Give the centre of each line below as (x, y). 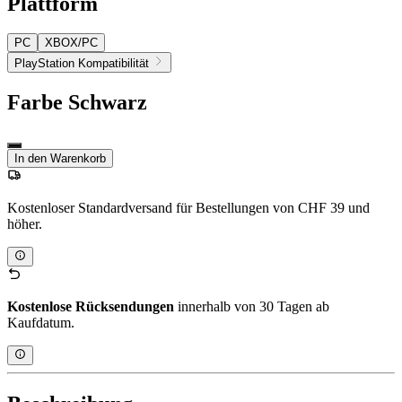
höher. (25, 223)
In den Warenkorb (60, 158)
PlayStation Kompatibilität (83, 63)
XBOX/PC (71, 43)
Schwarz (108, 102)
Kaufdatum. (41, 322)
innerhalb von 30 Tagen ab (252, 306)
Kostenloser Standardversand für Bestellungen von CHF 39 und (188, 207)
